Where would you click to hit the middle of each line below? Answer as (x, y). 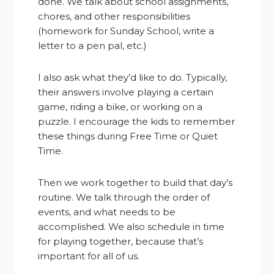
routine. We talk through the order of (124, 197)
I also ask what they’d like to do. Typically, (133, 77)
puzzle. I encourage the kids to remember (137, 121)
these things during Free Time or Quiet (128, 136)
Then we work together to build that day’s (135, 182)
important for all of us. (89, 256)
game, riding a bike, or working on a (120, 106)
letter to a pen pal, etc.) (93, 45)
